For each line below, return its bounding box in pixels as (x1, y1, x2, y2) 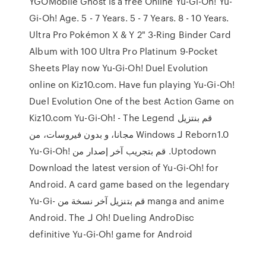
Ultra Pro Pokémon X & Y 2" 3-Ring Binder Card (29, 28, 231, 41)
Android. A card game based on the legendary (29, 178, 230, 191)
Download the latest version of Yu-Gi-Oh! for (29, 161, 218, 174)
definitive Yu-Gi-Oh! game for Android (29, 227, 192, 240)
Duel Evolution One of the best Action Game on (29, 94, 234, 107)
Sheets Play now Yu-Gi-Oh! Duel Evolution (29, 61, 208, 74)
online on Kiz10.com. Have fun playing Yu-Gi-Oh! (29, 78, 235, 91)
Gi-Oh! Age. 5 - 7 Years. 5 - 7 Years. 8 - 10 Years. (29, 11, 229, 24)
